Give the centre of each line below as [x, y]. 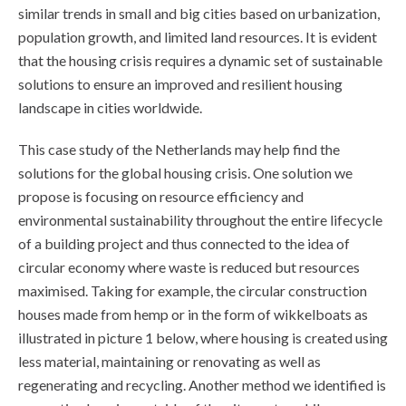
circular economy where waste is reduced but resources [189, 267]
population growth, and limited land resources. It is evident [198, 37]
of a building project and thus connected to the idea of [184, 243]
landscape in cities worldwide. [111, 107]
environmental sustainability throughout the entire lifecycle [200, 220]
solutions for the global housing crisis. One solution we [185, 173]
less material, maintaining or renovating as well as [169, 361]
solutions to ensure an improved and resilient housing [180, 84]
